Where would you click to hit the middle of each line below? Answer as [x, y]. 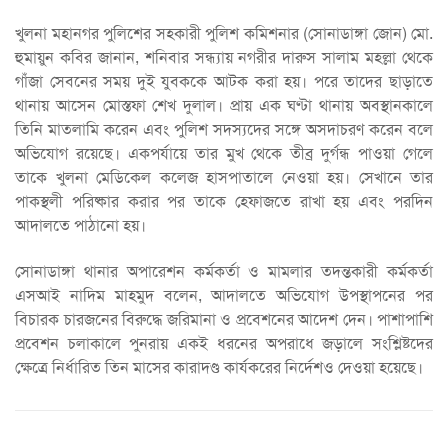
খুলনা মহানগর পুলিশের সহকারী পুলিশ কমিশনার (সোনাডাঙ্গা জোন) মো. [224, 33]
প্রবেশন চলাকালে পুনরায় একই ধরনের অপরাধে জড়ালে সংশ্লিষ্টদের [224, 343]
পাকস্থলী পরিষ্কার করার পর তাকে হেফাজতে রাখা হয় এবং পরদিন [224, 201]
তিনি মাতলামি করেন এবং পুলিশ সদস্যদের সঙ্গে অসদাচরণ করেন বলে [224, 129]
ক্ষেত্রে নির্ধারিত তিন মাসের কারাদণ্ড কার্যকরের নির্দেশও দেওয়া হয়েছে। [219, 367]
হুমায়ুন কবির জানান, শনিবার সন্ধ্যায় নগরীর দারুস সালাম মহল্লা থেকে [224, 57]
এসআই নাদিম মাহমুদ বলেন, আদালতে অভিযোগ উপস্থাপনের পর [224, 295]
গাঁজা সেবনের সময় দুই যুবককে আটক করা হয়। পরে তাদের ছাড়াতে [224, 81]
